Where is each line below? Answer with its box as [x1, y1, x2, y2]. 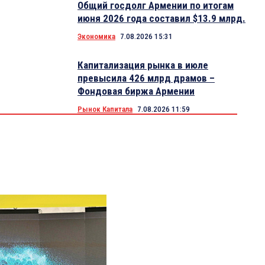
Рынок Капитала [77, 105, 132, 114]
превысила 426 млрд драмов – [77, 72, 215, 85]
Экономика [77, 32, 115, 41]
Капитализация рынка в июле [77, 59, 208, 72]
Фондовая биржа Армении [77, 85, 195, 98]
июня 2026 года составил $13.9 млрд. [77, 12, 245, 25]
